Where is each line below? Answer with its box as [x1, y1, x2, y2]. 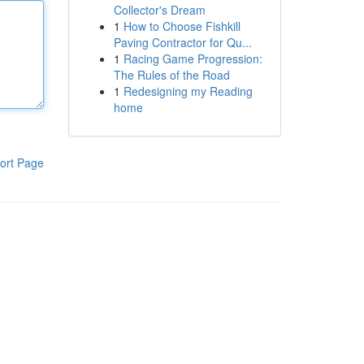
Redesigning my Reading [123, 83, 253, 99]
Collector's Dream [113, 2, 206, 18]
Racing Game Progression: [123, 50, 262, 67]
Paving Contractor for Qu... [113, 34, 252, 50]
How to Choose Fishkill [123, 18, 240, 34]
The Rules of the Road [113, 67, 230, 83]
